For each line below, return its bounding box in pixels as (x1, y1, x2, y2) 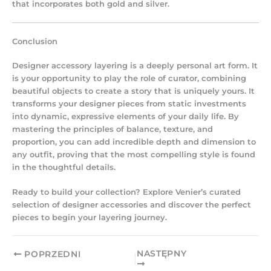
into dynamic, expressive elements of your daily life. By (12, 111, 239, 121)
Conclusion (12, 36, 57, 46)
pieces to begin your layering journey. (12, 213, 167, 223)
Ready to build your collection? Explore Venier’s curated (12, 188, 241, 197)
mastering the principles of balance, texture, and (12, 124, 213, 134)
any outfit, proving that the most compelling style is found (12, 149, 255, 159)
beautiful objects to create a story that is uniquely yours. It (12, 86, 255, 96)
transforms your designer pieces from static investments (12, 99, 246, 108)
